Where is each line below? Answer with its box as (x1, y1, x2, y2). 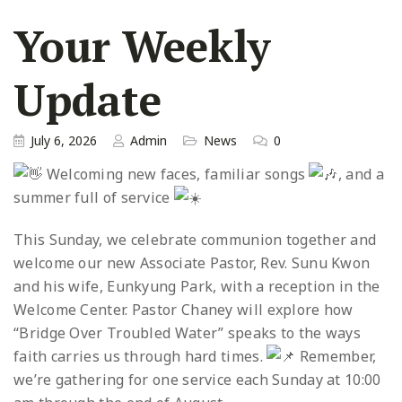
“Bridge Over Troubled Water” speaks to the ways (13, 322, 362, 343)
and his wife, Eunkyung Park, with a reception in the (13, 275, 380, 296)
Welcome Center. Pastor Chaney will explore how (13, 299, 354, 319)
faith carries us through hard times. (13, 345, 267, 366)
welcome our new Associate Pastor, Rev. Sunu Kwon (13, 252, 371, 273)
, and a (337, 164, 384, 185)
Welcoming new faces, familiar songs (42, 164, 310, 185)
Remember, (295, 345, 377, 366)
